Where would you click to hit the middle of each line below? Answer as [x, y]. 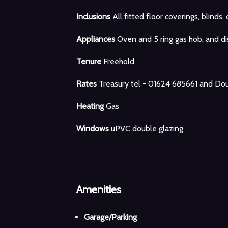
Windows [93, 128]
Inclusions [93, 16]
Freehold [118, 61]
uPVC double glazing [147, 128]
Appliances [96, 39]
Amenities [99, 189]
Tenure [89, 61]
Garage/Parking [110, 217]
